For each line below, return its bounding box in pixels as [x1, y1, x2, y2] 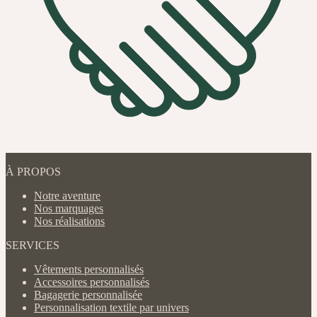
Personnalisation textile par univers [34, 301, 189, 313]
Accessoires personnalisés [34, 275, 149, 288]
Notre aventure [34, 189, 100, 202]
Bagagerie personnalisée [34, 288, 142, 301]
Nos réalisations [34, 214, 105, 227]
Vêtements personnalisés [34, 263, 144, 275]
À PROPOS [6, 165, 61, 178]
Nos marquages [34, 202, 103, 214]
